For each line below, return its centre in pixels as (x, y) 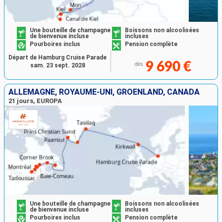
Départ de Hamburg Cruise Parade (57, 58)
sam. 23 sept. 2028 (57, 66)
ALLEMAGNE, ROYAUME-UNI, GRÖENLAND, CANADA (104, 92)
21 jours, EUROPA (35, 101)
